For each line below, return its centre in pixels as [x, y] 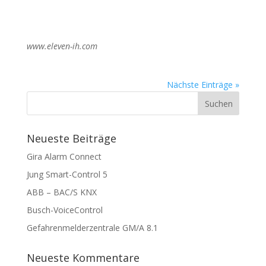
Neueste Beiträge [71, 138]
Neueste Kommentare [83, 258]
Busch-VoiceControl [64, 210]
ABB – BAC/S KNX [61, 192]
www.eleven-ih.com [62, 46]
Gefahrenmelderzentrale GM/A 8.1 [92, 228]
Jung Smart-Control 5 [67, 174]
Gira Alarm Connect [64, 156]
